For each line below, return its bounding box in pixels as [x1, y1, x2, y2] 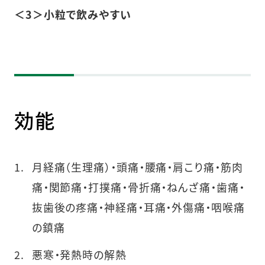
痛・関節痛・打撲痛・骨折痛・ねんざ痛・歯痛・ [31, 179, 245, 195]
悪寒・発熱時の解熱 [31, 247, 127, 263]
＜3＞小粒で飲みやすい [14, 7, 131, 22]
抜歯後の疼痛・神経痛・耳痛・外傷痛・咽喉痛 [31, 199, 245, 215]
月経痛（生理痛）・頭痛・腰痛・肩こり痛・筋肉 [31, 159, 243, 175]
